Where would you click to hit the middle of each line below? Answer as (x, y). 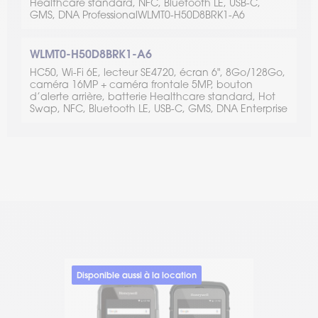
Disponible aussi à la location (137, 275)
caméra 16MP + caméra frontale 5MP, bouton (141, 84)
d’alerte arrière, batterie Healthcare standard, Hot (153, 96)
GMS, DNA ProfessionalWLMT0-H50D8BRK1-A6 (137, 14)
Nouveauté (290, 275)
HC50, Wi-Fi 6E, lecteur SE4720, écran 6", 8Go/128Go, (158, 72)
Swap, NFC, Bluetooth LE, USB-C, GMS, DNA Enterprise (159, 108)
